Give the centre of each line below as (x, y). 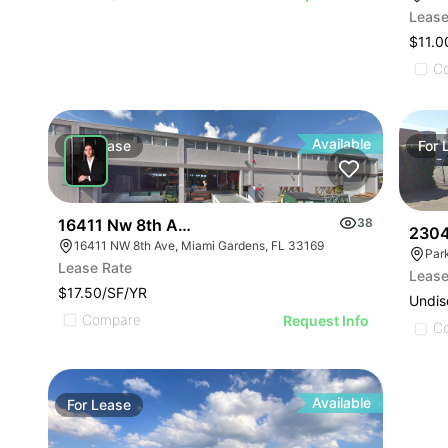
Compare (111, 319)
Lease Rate (95, 267)
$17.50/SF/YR (102, 292)
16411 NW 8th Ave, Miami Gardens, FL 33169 (199, 245)
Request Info (326, 320)
